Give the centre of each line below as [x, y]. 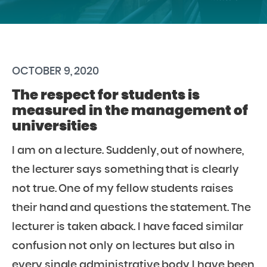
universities [55, 126]
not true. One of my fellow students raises [123, 189]
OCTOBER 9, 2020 [56, 72]
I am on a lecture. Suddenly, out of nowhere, [128, 151]
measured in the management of [130, 111]
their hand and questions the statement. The [131, 208]
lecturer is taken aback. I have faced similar [128, 227]
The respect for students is [106, 95]
